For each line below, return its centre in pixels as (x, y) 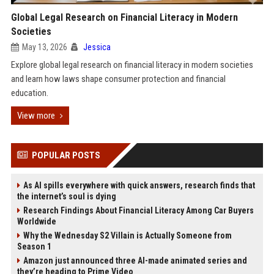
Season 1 (34, 246)
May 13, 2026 (44, 47)
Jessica (97, 47)
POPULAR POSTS (66, 155)
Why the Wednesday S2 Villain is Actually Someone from (127, 235)
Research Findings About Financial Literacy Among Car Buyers (138, 210)
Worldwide (36, 221)
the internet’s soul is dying (66, 196)
